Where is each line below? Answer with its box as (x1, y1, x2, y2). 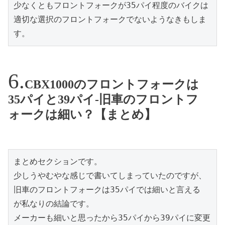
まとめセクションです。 (14, 156, 102, 166)
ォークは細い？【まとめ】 (8, 108, 156, 122)
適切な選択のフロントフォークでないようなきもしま (14, 15, 206, 25)
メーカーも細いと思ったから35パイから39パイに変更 (14, 212, 210, 222)
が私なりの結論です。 (14, 198, 94, 208)
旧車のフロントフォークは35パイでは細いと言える (14, 184, 200, 194)
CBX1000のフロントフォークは (25, 78, 199, 91)
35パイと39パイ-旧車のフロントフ (8, 93, 198, 106)
